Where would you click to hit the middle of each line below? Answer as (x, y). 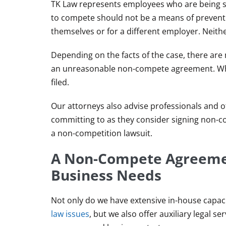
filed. (60, 82)
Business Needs (106, 175)
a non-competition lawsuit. (102, 133)
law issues (70, 214)
